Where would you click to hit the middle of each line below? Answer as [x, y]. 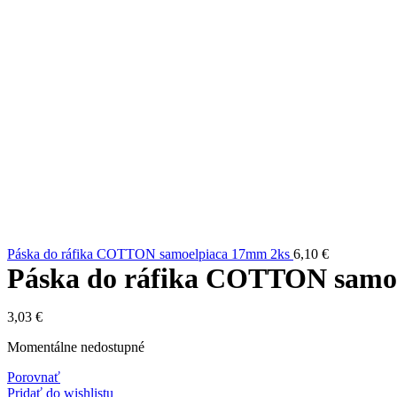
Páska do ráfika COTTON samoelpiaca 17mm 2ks [150, 254]
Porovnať [34, 377]
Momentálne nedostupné [76, 347]
